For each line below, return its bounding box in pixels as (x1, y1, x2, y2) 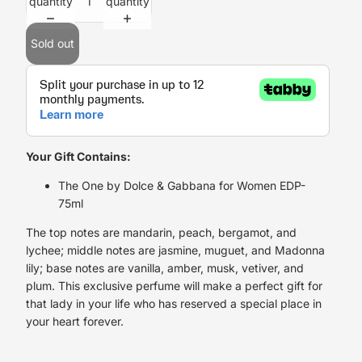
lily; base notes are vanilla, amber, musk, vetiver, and (26, 261, 304, 276)
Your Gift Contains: (26, 149, 131, 164)
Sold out (31, 36, 74, 51)
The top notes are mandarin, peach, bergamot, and (26, 225, 297, 240)
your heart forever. (26, 314, 124, 329)
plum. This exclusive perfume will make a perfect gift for (26, 279, 322, 293)
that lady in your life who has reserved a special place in (26, 297, 322, 311)
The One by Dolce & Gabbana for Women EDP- (58, 179, 305, 193)
